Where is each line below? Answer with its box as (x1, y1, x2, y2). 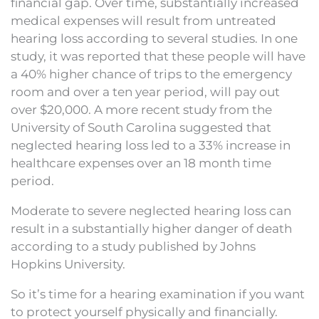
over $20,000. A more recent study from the (11, 102, 272, 117)
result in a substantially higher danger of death (11, 221, 292, 236)
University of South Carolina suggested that (11, 120, 271, 135)
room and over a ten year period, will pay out (11, 84, 280, 99)
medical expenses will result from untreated (11, 13, 276, 28)
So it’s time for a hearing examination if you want (11, 286, 305, 301)
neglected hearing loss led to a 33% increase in (11, 137, 291, 152)
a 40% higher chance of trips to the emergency (11, 66, 292, 81)
